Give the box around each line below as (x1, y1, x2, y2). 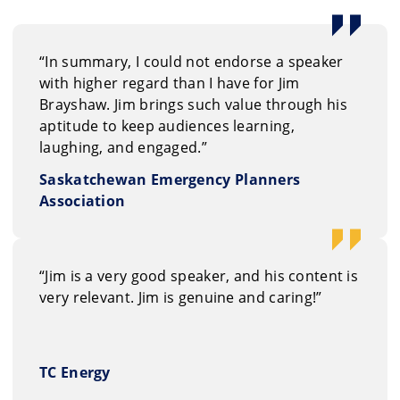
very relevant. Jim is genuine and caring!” (39, 287, 322, 307)
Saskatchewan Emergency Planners (39, 169, 301, 189)
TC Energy (39, 362, 111, 382)
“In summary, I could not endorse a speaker (39, 51, 344, 71)
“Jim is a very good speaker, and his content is (39, 265, 359, 286)
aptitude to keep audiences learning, (39, 115, 295, 136)
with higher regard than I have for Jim (39, 72, 300, 93)
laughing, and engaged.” (39, 137, 207, 157)
